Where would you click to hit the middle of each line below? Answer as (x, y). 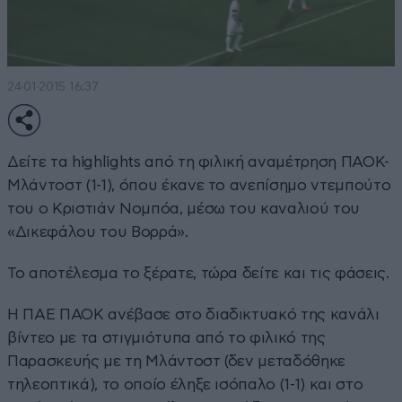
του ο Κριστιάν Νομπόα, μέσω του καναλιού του (184, 208)
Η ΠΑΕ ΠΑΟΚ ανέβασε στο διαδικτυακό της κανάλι (193, 314)
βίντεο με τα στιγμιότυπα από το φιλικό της (166, 337)
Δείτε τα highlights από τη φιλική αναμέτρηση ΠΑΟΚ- (199, 162)
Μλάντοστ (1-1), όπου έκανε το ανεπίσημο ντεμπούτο (199, 185)
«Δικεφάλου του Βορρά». (98, 232)
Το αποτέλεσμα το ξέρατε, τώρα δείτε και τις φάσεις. (198, 273)
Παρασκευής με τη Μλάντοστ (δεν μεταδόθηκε (177, 361)
